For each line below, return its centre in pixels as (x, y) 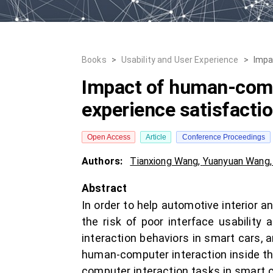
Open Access (108, 137)
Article (156, 137)
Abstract (105, 188)
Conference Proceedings (223, 137)
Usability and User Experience (180, 60)
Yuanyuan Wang (236, 161)
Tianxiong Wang (164, 161)
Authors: (104, 161)
